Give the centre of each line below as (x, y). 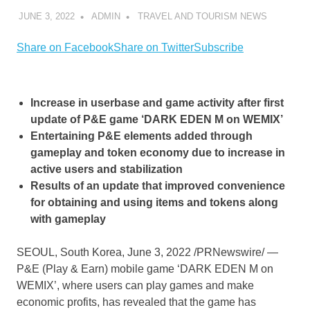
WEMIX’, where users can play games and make (135, 286)
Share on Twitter (154, 48)
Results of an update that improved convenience (158, 186)
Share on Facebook (65, 48)
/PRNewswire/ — (235, 253)
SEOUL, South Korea (69, 253)
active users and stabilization (107, 170)
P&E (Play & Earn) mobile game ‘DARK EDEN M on (145, 269)
